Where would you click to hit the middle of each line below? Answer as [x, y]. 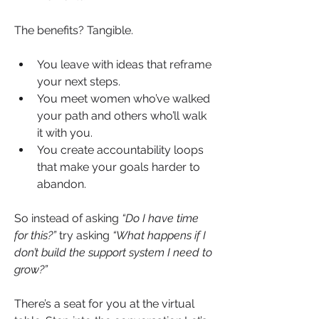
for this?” [35, 235]
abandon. [62, 184]
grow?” [31, 269]
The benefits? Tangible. [74, 30]
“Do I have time [160, 218]
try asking [84, 235]
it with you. [65, 132]
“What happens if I [159, 235]
